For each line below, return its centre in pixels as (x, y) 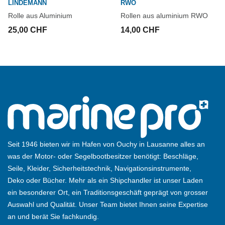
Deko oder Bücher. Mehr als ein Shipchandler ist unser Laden (105, 181)
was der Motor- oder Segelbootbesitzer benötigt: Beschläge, (103, 156)
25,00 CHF (28, 30)
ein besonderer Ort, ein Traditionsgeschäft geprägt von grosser (108, 193)
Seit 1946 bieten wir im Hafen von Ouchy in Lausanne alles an (106, 144)
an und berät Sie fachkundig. (53, 217)
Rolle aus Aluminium (40, 16)
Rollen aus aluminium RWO (164, 16)
